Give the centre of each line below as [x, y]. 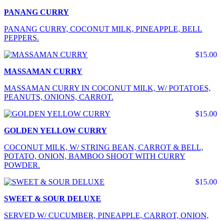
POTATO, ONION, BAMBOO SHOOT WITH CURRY [95, 156]
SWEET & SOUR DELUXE [53, 198]
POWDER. [22, 165]
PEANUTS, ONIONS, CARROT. [59, 97]
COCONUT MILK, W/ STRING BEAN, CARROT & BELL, [104, 147]
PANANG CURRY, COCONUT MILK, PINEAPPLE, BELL [103, 29]
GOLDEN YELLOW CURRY [55, 130]
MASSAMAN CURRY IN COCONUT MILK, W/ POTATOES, [107, 88]
